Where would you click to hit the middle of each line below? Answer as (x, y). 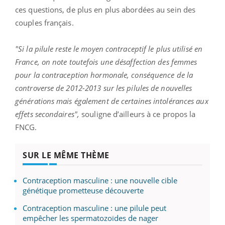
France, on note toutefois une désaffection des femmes (106, 62)
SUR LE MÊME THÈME (66, 155)
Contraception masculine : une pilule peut (94, 208)
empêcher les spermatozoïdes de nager (90, 218)
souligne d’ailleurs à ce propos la (138, 114)
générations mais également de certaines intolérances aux (112, 101)
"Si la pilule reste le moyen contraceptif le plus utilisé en (109, 48)
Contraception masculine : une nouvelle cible (100, 180)
